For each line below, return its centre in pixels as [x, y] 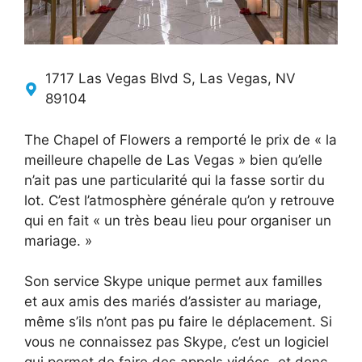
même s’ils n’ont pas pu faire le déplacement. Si [178, 322]
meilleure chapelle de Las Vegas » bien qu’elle [173, 160]
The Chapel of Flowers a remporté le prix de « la [181, 139]
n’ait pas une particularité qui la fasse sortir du [175, 180]
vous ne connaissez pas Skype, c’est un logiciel [177, 342]
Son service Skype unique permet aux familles [173, 282]
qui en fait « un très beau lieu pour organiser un [178, 220]
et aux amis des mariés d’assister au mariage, [173, 302]
